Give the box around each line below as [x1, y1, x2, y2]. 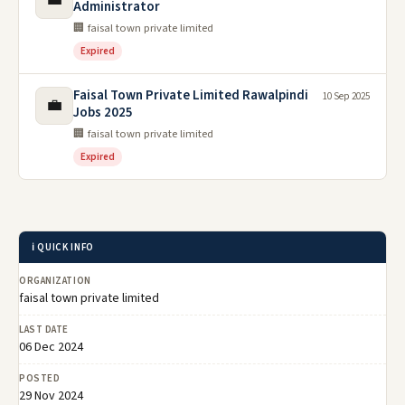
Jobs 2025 [73, 103, 133, 123]
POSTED [19, 372, 61, 386]
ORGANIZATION [19, 274, 91, 288]
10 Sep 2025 [323, 89, 370, 104]
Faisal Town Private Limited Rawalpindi [73, 86, 308, 106]
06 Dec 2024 [19, 338, 83, 357]
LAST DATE [19, 323, 69, 337]
